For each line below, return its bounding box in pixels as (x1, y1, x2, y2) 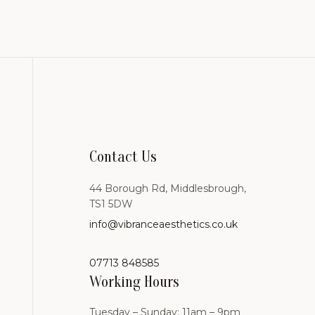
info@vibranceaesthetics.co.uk (89, 217, 238, 231)
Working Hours (89, 272, 179, 291)
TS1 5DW (89, 197, 133, 210)
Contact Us (89, 147, 157, 166)
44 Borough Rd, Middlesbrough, (89, 181, 246, 195)
